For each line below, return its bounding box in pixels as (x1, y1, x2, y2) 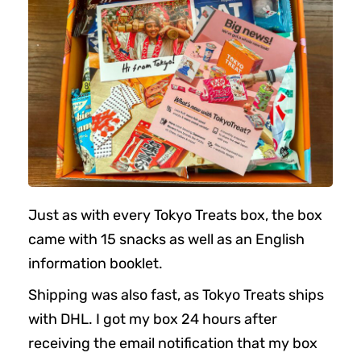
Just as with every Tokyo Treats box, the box (28, 206, 322, 225)
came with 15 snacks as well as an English (28, 230, 305, 249)
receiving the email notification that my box (28, 334, 317, 353)
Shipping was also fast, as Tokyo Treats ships (28, 286, 324, 305)
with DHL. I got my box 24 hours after (28, 310, 277, 329)
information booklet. (28, 255, 163, 273)
